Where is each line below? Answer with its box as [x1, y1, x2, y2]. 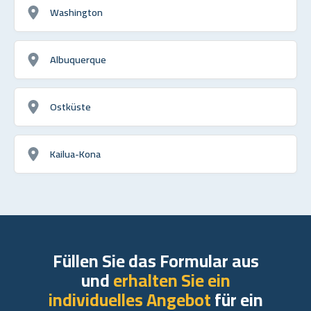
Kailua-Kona [50, 144, 101, 163]
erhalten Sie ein [112, 263, 230, 296]
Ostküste [50, 96, 91, 116]
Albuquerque [50, 49, 106, 69]
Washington [50, 2, 103, 22]
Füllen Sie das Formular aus [52, 244, 259, 277]
